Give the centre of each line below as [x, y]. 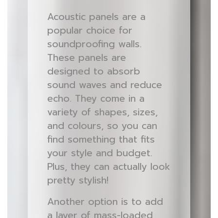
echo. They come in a [96, 99]
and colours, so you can [102, 126]
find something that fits [101, 139]
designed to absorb [93, 71]
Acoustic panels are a [96, 17]
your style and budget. [100, 153]
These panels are [86, 58]
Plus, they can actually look [109, 167]
